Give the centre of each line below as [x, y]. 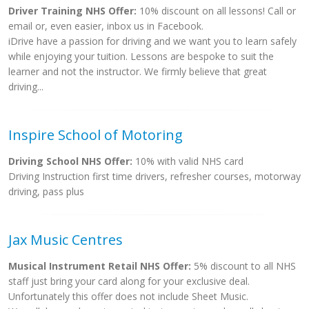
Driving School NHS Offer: [70, 161]
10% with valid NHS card [188, 161]
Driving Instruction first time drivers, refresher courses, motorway [154, 176]
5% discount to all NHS [243, 266]
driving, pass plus [46, 191]
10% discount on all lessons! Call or [216, 11]
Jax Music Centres [66, 240]
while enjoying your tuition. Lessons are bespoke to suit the [141, 56]
